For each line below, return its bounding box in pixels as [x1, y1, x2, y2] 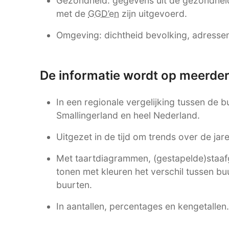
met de [56, 8, 88, 19]
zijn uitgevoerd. [119, 8, 187, 19]
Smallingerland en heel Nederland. [56, 110, 200, 121]
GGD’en [88, 8, 119, 19]
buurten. [56, 179, 92, 191]
